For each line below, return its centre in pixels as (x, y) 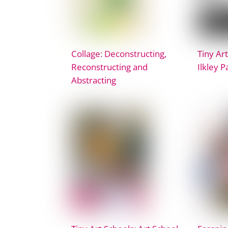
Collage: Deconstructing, (119, 53)
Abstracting (94, 80)
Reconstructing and (109, 66)
